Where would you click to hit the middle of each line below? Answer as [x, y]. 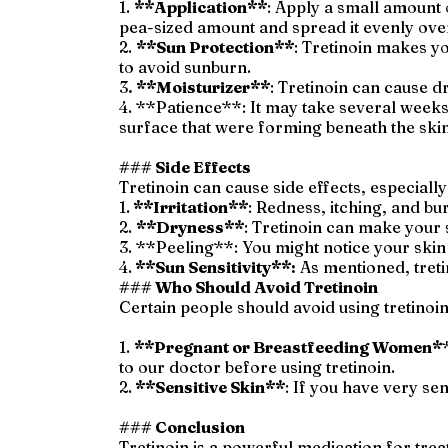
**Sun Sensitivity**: [214, 266]
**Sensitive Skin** [209, 386]
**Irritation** [189, 206]
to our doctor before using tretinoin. [257, 366]
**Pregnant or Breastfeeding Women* [288, 346]
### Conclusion [182, 426]
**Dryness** [190, 226]
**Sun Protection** [215, 46]
